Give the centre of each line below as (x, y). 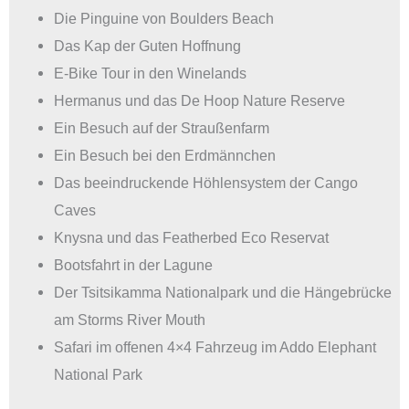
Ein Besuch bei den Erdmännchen (165, 155)
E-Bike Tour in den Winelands (151, 73)
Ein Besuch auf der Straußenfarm (162, 127)
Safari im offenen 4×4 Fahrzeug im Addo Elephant (215, 346)
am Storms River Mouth (130, 319)
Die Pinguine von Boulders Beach (164, 18)
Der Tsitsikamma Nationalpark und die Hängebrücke (223, 292)
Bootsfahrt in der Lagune (134, 264)
